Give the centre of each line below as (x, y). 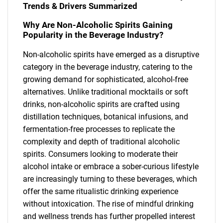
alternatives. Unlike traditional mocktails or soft (106, 92)
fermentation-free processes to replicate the (99, 129)
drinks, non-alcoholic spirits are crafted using (101, 104)
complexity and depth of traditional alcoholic (101, 141)
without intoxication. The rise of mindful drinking (108, 204)
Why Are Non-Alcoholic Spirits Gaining (98, 25)
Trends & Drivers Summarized (80, 6)
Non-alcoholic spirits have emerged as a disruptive (111, 54)
